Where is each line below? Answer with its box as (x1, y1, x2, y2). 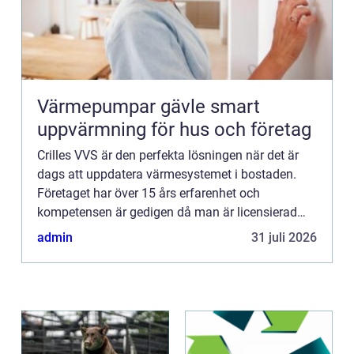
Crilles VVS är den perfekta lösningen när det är (37, 147, 299, 163)
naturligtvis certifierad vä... (37, 242, 184, 258)
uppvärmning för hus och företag (37, 118, 311, 141)
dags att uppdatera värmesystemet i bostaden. (37, 166, 296, 182)
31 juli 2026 (251, 229, 317, 245)
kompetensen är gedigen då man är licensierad (37, 204, 297, 220)
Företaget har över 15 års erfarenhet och (37, 185, 260, 201)
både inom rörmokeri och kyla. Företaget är (37, 223, 276, 239)
